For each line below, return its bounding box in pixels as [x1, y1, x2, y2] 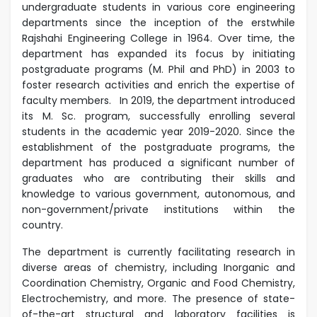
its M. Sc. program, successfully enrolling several [22, 108, 295, 123]
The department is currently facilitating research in [22, 244, 295, 259]
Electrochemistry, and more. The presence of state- [22, 291, 295, 306]
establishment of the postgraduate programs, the [22, 139, 295, 154]
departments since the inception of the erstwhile [22, 15, 295, 30]
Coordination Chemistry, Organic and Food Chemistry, [22, 275, 295, 290]
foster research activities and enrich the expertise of [22, 77, 295, 92]
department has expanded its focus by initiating [22, 46, 295, 61]
